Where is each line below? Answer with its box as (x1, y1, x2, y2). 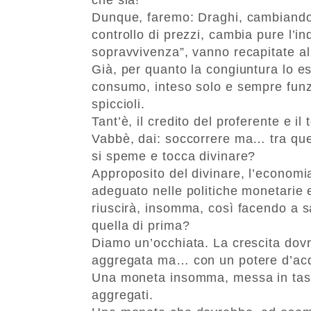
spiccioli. (92, 96, 146, 111)
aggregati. (92, 287, 154, 302)
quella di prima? (92, 218, 190, 233)
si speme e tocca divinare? (92, 149, 256, 163)
